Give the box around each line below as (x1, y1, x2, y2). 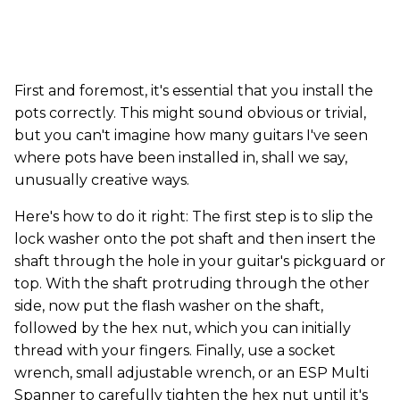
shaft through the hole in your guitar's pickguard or (14, 252, 386, 270)
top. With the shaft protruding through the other (14, 274, 370, 292)
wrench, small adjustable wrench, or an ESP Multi (14, 363, 369, 381)
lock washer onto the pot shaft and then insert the (14, 229, 376, 247)
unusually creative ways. (14, 171, 189, 188)
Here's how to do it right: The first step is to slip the (14, 207, 373, 225)
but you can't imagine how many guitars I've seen (14, 126, 368, 144)
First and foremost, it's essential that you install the (14, 81, 373, 99)
